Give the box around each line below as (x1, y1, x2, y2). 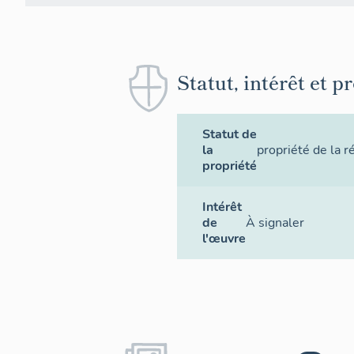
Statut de (202, 126, 257, 143)
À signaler (246, 214, 304, 232)
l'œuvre (202, 230, 246, 247)
